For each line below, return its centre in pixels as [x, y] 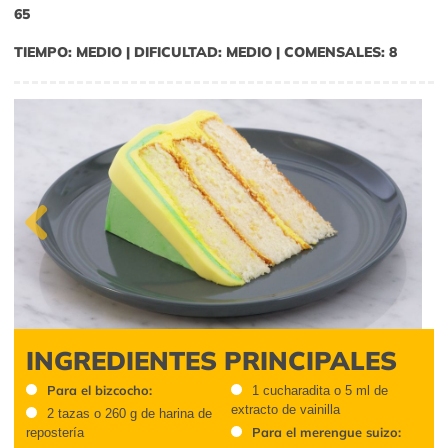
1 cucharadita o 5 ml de [319, 390]
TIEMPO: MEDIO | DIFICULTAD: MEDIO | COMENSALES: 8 [205, 52]
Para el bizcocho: [99, 389]
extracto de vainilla [285, 409]
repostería [55, 432]
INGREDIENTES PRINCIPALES [211, 359]
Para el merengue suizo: [326, 431]
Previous [49, 264]
